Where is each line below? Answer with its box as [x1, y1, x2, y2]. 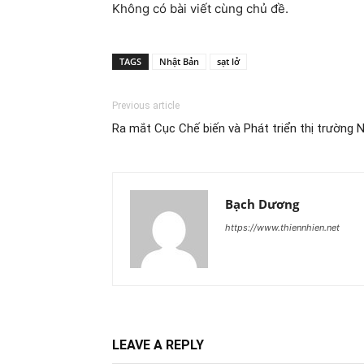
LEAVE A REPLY [112, 337, 204, 353]
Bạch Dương [225, 196, 299, 213]
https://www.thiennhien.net [225, 222, 340, 234]
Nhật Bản [159, 55, 199, 68]
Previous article [112, 100, 180, 112]
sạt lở [217, 55, 240, 68]
